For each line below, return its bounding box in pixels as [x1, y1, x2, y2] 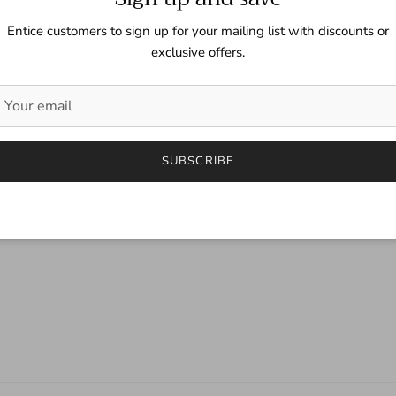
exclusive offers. [151, 43, 245, 62]
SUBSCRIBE [162, 152, 234, 169]
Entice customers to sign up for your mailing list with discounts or [7, 22, 389, 41]
